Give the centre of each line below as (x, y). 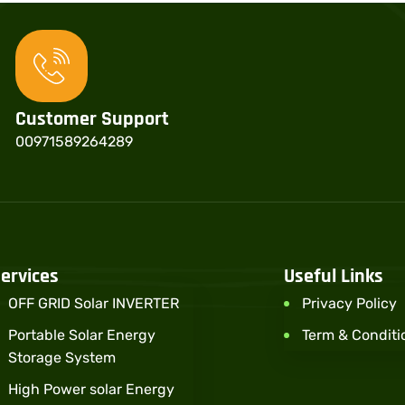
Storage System (62, 358)
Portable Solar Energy (82, 335)
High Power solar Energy (91, 390)
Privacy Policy (349, 304)
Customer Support (93, 120)
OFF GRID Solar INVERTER (94, 304)
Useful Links (334, 277)
